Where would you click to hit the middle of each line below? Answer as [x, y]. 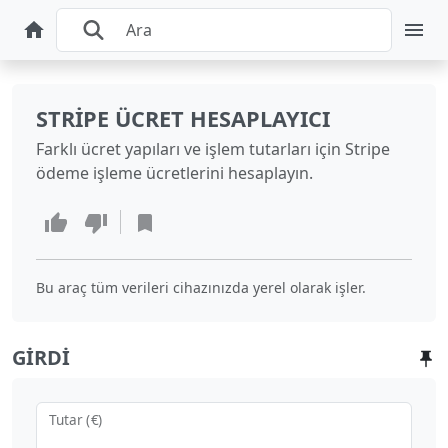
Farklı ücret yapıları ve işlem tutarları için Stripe [213, 149]
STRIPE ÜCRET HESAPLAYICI [183, 118]
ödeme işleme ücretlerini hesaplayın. [174, 173]
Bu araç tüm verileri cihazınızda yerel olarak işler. [201, 287]
